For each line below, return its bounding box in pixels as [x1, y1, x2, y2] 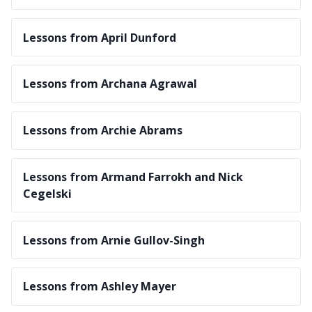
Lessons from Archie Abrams [23, 123, 182, 139]
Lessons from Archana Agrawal [23, 76, 197, 92]
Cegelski [23, 185, 72, 201]
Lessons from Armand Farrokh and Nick [23, 169, 243, 185]
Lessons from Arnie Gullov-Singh [23, 232, 205, 248]
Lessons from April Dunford [23, 29, 176, 45]
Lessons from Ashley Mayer [23, 279, 176, 295]
